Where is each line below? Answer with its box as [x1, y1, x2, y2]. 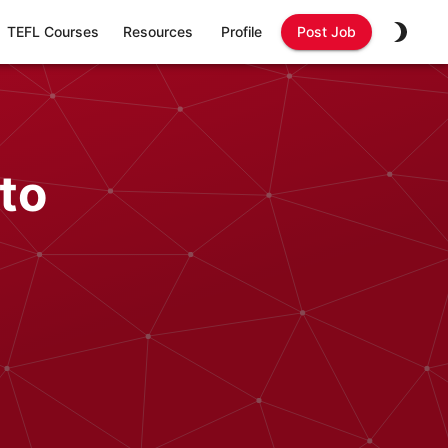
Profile [220, 23, 262, 40]
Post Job [297, 23, 356, 40]
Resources [123, 23, 193, 40]
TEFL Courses [7, 23, 99, 40]
